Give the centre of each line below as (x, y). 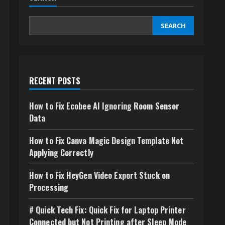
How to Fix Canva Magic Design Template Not (106, 141)
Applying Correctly (61, 153)
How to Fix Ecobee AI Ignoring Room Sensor (104, 106)
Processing (49, 187)
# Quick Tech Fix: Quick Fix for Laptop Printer (107, 210)
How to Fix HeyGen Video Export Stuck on (99, 175)
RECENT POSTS (55, 81)
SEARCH (173, 25)
